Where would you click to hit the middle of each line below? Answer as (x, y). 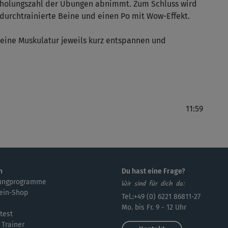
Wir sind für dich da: (153, 184)
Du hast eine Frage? (153, 172)
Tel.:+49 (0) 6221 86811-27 (161, 197)
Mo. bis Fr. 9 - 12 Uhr (154, 208)
